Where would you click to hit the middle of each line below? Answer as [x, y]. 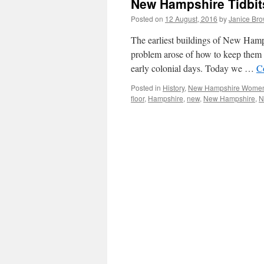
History [174, 88]
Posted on [147, 19]
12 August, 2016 [191, 19]
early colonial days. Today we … [194, 68]
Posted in [146, 88]
